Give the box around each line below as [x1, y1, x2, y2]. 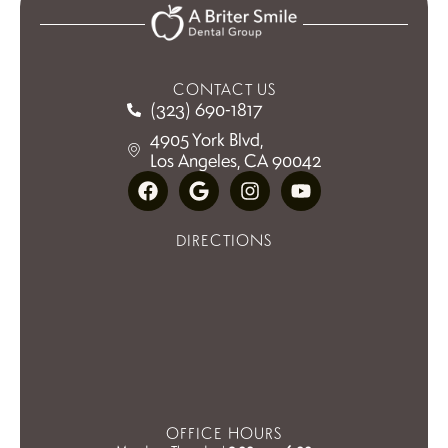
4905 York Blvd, [149, 128, 263, 151]
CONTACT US [172, 79, 276, 100]
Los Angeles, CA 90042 [149, 149, 321, 172]
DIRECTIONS [176, 230, 272, 251]
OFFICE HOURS [166, 423, 282, 444]
